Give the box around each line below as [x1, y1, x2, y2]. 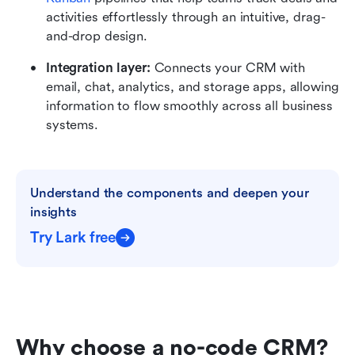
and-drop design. [46, 28, 147, 44]
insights [30, 204, 77, 219]
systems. [46, 116, 98, 132]
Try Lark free [30, 228, 116, 246]
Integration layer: [46, 59, 151, 75]
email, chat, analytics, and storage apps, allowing [46, 78, 339, 94]
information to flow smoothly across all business [46, 97, 333, 113]
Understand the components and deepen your [30, 185, 309, 200]
